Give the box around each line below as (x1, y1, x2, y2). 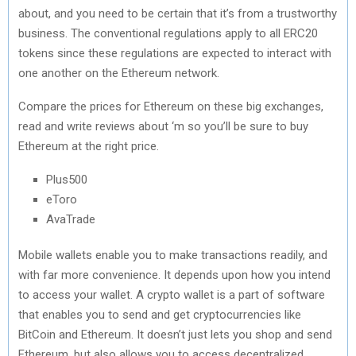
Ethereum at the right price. (18, 138, 159, 153)
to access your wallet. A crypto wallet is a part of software (18, 287, 325, 302)
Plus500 (46, 172, 87, 187)
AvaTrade (46, 211, 95, 226)
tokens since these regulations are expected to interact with (18, 45, 331, 60)
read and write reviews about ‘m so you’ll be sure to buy (18, 118, 308, 133)
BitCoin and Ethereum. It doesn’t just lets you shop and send (18, 327, 332, 342)
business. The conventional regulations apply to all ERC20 (18, 25, 318, 41)
